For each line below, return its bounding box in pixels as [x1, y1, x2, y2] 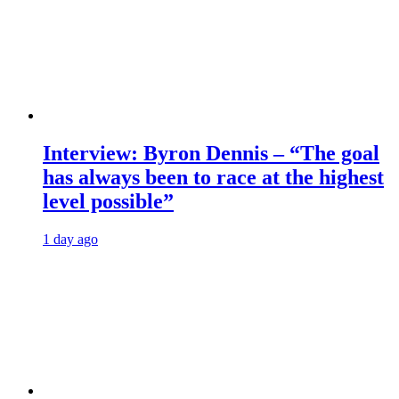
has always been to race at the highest [43, 165, 384, 189]
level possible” [43, 189, 174, 213]
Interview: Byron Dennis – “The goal [43, 141, 379, 165]
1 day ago [43, 231, 98, 247]
